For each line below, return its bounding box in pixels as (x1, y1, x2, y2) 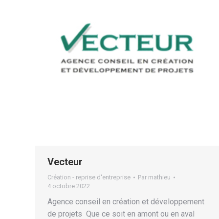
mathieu (148, 174, 171, 181)
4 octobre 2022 (47, 182, 90, 190)
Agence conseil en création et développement (47, 197, 204, 206)
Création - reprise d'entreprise (47, 174, 131, 181)
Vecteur (47, 156, 83, 168)
